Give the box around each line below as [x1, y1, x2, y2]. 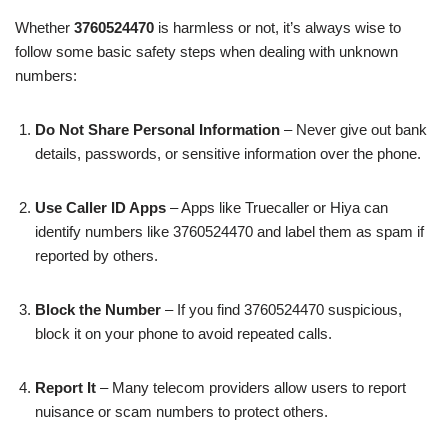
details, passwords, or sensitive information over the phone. [35, 144, 421, 162]
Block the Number [35, 300, 161, 318]
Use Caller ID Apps [35, 198, 166, 216]
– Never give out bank [280, 120, 427, 138]
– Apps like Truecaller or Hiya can [166, 198, 388, 216]
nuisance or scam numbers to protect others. [35, 402, 328, 420]
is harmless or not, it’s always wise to [154, 18, 401, 36]
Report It [35, 378, 96, 396]
